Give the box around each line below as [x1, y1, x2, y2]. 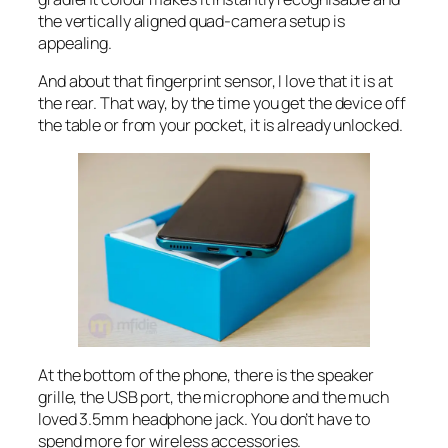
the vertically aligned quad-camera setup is [38, 10, 345, 33]
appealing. [38, 32, 113, 55]
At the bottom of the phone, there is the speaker [38, 363, 375, 386]
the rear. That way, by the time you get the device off [38, 92, 406, 115]
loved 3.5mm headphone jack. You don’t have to [38, 407, 370, 430]
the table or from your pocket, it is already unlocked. [38, 114, 403, 137]
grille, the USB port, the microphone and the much [38, 385, 390, 408]
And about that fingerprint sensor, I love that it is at [38, 70, 393, 93]
